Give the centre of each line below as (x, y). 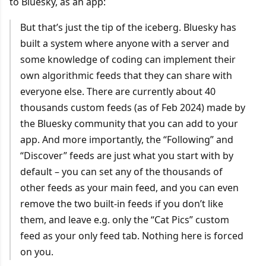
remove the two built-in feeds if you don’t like (121, 203)
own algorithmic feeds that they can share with (126, 75)
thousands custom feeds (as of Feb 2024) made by (132, 107)
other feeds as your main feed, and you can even (129, 187)
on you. (37, 251)
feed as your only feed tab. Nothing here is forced (132, 235)
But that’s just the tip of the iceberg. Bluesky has (128, 27)
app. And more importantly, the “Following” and (126, 139)
